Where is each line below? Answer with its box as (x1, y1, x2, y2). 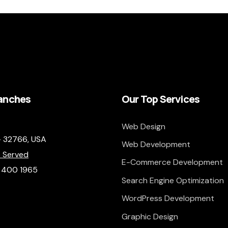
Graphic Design (122, 211, 178, 222)
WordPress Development (122, 193, 214, 204)
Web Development (122, 138, 190, 150)
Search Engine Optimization (122, 175, 224, 186)
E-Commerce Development (122, 157, 223, 168)
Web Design (122, 121, 165, 132)
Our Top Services (122, 92, 202, 106)
